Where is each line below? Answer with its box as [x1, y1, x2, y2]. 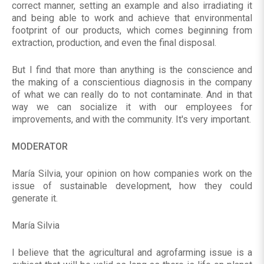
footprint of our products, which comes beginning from [12, 25, 252, 37]
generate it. [12, 193, 58, 204]
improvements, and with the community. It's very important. [12, 114, 251, 126]
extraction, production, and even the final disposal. [12, 37, 216, 49]
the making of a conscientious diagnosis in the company [12, 77, 252, 88]
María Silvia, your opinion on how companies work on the [12, 168, 252, 180]
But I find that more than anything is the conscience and [12, 64, 252, 76]
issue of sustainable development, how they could [12, 180, 252, 192]
